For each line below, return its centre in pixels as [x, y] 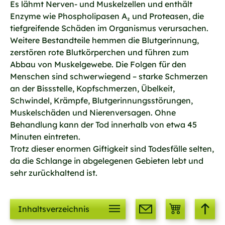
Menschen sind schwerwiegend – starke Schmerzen [109, 77]
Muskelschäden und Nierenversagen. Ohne [93, 113]
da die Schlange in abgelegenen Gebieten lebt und [107, 161]
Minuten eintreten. [45, 137]
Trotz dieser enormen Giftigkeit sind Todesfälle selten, [112, 149]
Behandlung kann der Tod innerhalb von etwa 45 [103, 125]
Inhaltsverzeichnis [54, 209]
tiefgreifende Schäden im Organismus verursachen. [109, 28]
